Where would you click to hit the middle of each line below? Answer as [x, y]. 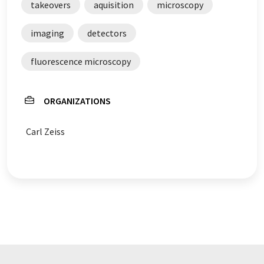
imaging [47, 33]
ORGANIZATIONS [77, 101]
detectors [107, 33]
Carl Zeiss [45, 131]
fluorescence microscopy [81, 61]
